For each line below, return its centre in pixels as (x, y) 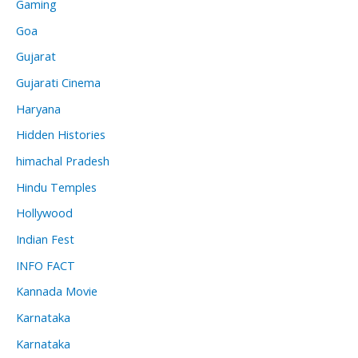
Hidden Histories (61, 135)
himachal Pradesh (63, 161)
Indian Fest (45, 239)
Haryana (38, 108)
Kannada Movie (57, 291)
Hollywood (44, 213)
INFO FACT (46, 265)
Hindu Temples (56, 187)
